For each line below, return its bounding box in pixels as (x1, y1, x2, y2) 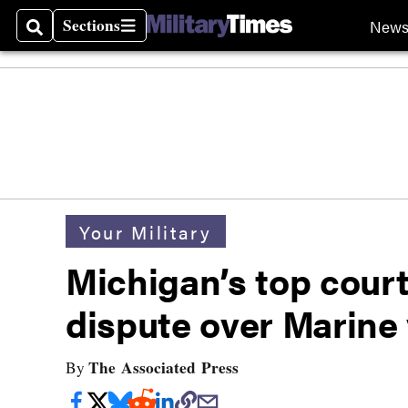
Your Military (79, 218, 212, 245)
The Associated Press (88, 356, 239, 379)
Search (26, 25, 75, 48)
